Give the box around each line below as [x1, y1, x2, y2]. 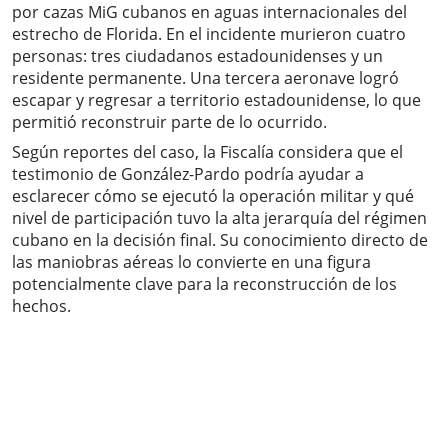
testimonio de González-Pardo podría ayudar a [12, 163, 364, 186]
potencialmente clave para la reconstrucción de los [12, 273, 397, 296]
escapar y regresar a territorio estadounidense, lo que [12, 89, 421, 112]
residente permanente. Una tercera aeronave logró [12, 67, 399, 90]
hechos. [12, 295, 71, 318]
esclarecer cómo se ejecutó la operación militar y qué [12, 185, 414, 208]
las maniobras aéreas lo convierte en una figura [12, 251, 371, 274]
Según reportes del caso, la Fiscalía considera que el [12, 141, 403, 164]
